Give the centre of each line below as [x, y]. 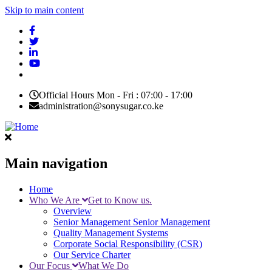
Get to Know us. [120, 200]
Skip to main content [44, 10]
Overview [73, 211]
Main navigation [56, 163]
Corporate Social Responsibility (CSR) [128, 243]
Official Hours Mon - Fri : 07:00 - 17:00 [116, 95]
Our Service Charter [92, 254]
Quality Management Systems [111, 233]
